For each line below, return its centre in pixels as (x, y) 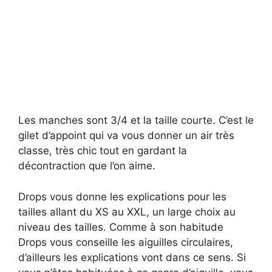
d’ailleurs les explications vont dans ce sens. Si (132, 257)
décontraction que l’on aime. (87, 166)
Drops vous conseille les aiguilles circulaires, (126, 242)
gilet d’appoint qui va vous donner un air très (126, 136)
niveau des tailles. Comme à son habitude (121, 227)
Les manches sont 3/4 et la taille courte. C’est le (136, 121)
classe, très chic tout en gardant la (103, 151)
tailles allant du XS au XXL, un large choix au (127, 212)
